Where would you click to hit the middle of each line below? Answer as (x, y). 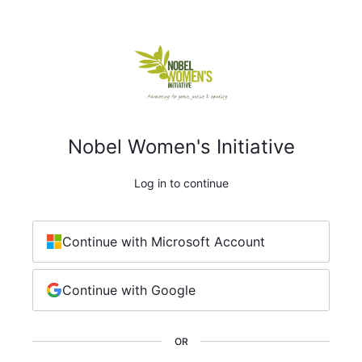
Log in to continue (181, 183)
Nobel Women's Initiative (181, 147)
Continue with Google (129, 290)
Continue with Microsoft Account (164, 242)
